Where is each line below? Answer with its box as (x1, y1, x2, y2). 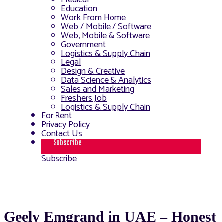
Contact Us (41, 126, 82, 142)
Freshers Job (61, 91, 107, 106)
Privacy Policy (41, 117, 90, 133)
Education (61, 1, 97, 17)
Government (61, 37, 106, 53)
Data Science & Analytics (61, 73, 151, 88)
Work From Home (61, 10, 126, 26)
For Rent (41, 109, 72, 124)
